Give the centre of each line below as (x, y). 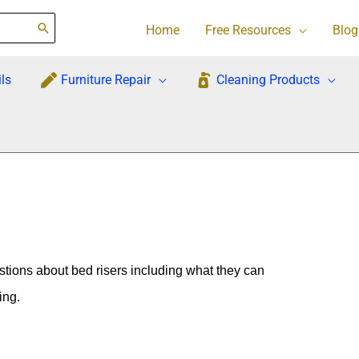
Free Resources (248, 30)
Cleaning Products (268, 80)
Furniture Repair (106, 80)
